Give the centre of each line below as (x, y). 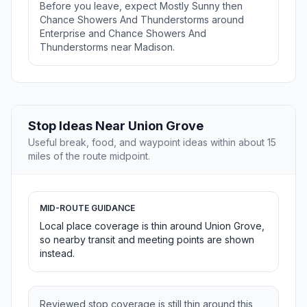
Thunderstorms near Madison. (107, 47)
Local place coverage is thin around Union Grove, (152, 226)
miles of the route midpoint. (89, 156)
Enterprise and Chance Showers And (123, 34)
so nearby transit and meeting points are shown (147, 240)
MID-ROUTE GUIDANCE (87, 208)
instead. (57, 254)
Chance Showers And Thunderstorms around (142, 20)
